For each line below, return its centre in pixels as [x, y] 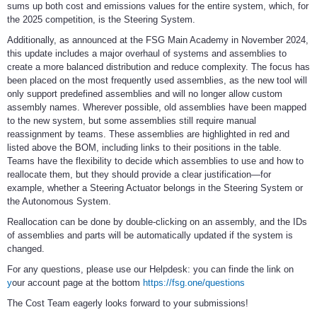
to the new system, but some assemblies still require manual [132, 121]
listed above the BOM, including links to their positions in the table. [144, 148]
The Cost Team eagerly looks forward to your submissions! [128, 304]
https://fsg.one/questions [194, 283]
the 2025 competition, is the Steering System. [101, 20]
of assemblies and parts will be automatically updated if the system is [150, 236]
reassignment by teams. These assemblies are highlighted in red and [148, 134]
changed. [26, 249]
